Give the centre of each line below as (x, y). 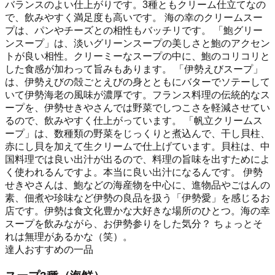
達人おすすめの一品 (49, 249)
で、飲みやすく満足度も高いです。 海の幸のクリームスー (134, 17)
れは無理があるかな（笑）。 (69, 236)
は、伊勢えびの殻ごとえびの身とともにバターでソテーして (137, 82)
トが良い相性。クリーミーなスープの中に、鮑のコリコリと (137, 56)
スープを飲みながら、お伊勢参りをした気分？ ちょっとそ (134, 223)
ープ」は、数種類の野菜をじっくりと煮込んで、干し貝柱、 (137, 133)
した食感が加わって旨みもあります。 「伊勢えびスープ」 (134, 69)
